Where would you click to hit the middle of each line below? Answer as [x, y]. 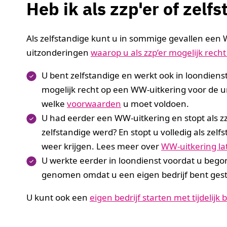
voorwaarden [94, 104]
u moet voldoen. [155, 104]
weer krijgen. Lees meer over [101, 146]
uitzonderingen [59, 53]
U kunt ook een [58, 198]
